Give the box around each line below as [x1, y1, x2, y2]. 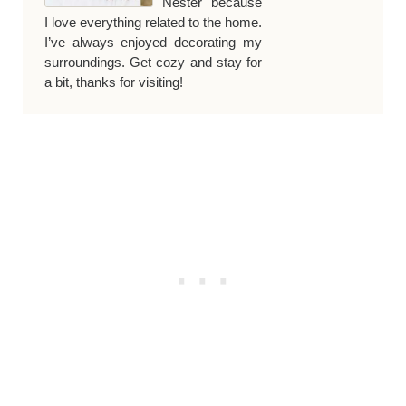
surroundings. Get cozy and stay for [43, 53, 263, 70]
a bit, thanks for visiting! [43, 73, 183, 90]
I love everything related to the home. [43, 14, 263, 30]
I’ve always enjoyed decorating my [43, 34, 263, 50]
